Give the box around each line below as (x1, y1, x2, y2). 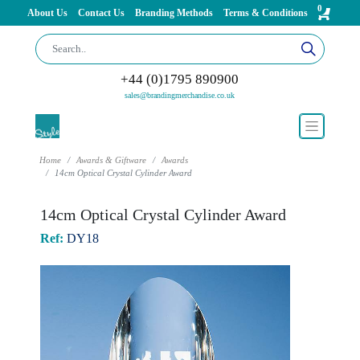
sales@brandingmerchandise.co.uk (125, 91, 235, 100)
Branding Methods (134, 7, 215, 18)
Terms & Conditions (223, 7, 308, 18)
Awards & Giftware (76, 155, 146, 165)
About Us (27, 7, 70, 18)
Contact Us (77, 7, 127, 18)
